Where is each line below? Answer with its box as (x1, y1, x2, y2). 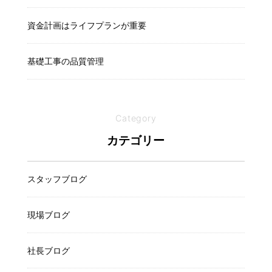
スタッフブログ (27, 173, 87, 184)
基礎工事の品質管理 (27, 55, 104, 66)
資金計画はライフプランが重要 (27, 19, 146, 30)
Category (115, 113, 157, 124)
